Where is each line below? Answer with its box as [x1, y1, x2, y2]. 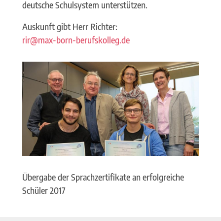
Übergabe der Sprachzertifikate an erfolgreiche [22, 171, 184, 183]
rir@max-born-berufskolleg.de [22, 34, 130, 45]
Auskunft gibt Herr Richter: [22, 21, 117, 32]
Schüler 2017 [22, 184, 66, 196]
